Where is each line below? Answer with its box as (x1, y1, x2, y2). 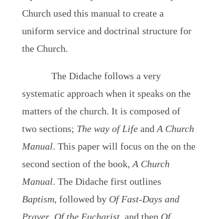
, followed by (54, 194, 109, 204)
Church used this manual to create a (22, 8, 164, 19)
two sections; (22, 123, 77, 134)
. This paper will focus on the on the (52, 141, 196, 152)
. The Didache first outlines (52, 176, 161, 187)
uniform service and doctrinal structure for (22, 25, 192, 36)
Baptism (22, 194, 54, 204)
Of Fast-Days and (109, 194, 179, 204)
